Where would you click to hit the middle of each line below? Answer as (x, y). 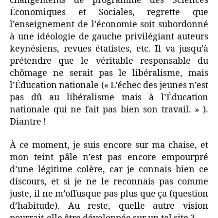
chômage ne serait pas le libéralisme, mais (109, 73)
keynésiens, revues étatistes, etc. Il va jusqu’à (109, 49)
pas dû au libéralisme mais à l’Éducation (109, 98)
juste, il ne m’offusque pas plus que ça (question (109, 194)
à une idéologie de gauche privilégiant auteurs (109, 37)
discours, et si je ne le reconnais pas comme (109, 182)
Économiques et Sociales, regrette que (109, 12)
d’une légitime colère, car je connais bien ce (109, 169)
